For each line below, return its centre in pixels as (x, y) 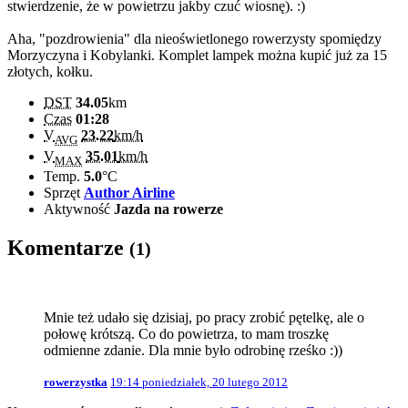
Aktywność (79, 209)
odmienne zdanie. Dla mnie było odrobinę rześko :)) (193, 350)
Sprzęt (64, 192)
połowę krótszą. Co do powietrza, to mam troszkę (186, 333)
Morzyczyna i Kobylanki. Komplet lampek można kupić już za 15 (197, 56)
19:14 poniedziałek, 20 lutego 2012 (199, 382)
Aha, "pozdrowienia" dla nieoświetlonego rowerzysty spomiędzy (194, 39)
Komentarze (68, 247)
